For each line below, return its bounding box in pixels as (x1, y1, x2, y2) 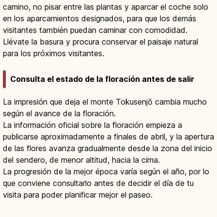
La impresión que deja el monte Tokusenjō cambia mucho (3, 96, 207, 107)
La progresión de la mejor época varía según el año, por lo (3, 166, 209, 176)
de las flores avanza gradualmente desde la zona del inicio (3, 143, 212, 153)
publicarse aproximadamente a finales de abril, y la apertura (3, 131, 214, 141)
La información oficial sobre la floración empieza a (3, 120, 182, 130)
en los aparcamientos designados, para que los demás (3, 14, 196, 24)
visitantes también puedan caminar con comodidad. (3, 25, 187, 35)
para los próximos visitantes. (3, 48, 104, 59)
